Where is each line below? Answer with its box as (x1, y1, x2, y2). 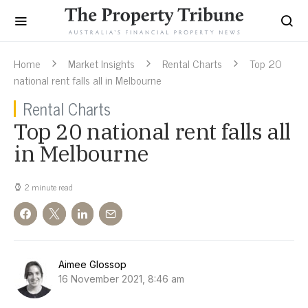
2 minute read (25, 180, 73, 194)
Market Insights (68, 54, 135, 72)
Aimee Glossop (58, 258, 126, 270)
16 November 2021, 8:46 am (58, 273, 184, 285)
